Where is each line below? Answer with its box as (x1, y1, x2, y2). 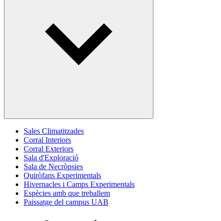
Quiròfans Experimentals (24, 171, 101, 180)
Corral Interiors (24, 136, 71, 144)
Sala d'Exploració (24, 153, 78, 162)
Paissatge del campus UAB (24, 198, 109, 206)
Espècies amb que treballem (24, 189, 110, 197)
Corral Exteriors (24, 145, 74, 153)
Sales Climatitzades (24, 127, 84, 135)
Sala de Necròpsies (24, 162, 83, 171)
